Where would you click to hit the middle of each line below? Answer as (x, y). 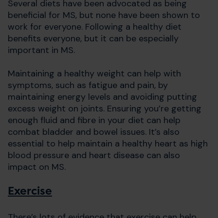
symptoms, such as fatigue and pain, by (88, 85)
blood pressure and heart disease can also (94, 155)
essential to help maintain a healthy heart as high (108, 143)
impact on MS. (37, 167)
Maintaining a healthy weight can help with (94, 73)
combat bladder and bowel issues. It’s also (94, 132)
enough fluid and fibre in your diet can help (94, 120)
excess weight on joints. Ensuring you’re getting (105, 108)
